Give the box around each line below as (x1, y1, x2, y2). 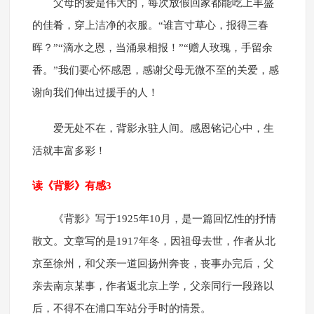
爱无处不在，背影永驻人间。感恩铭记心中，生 (53, 123, 274, 135)
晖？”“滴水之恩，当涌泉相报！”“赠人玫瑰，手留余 (32, 42, 273, 54)
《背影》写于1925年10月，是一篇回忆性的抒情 (53, 213, 276, 225)
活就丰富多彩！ (32, 145, 106, 157)
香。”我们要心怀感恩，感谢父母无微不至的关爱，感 (32, 64, 279, 76)
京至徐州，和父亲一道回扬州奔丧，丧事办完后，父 (32, 258, 274, 270)
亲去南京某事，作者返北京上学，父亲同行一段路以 (32, 280, 274, 292)
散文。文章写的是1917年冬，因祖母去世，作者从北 (32, 235, 275, 247)
